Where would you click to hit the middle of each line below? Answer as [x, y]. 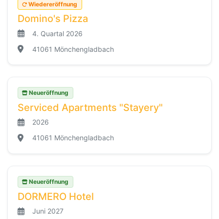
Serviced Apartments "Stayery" [90, 107]
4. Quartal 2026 [57, 33]
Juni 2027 [48, 211]
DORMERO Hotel [56, 196]
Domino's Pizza [53, 19]
